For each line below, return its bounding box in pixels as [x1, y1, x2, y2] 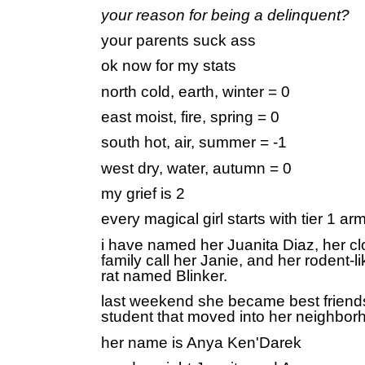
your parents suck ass [101, 32, 256, 50]
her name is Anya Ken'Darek [101, 333, 301, 351]
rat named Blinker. [101, 266, 227, 284]
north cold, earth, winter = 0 [101, 82, 290, 100]
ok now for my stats [101, 57, 236, 75]
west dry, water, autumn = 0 [101, 159, 292, 177]
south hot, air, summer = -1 [101, 134, 287, 152]
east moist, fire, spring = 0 [101, 108, 279, 126]
